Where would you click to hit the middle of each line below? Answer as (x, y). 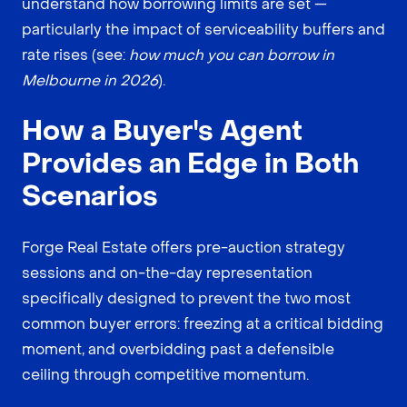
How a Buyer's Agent (162, 132)
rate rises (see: (75, 55)
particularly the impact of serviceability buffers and (203, 30)
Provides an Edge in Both (190, 164)
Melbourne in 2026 (90, 81)
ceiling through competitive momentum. (165, 375)
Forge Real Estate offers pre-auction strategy (184, 248)
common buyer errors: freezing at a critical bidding (203, 324)
